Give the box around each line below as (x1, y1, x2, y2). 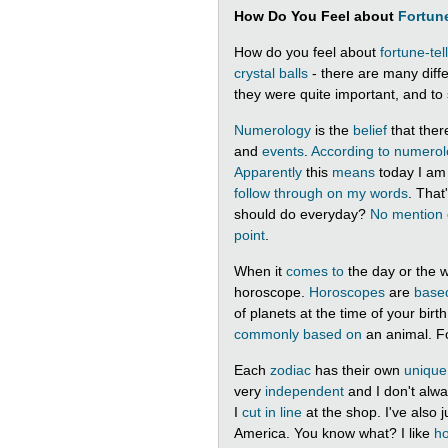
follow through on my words (234, 185, 408, 201)
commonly (234, 326, 299, 342)
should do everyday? (234, 206, 370, 222)
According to (311, 143, 390, 159)
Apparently (234, 164, 302, 180)
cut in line (242, 404, 302, 420)
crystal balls (234, 65, 308, 81)
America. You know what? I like (234, 425, 434, 441)
